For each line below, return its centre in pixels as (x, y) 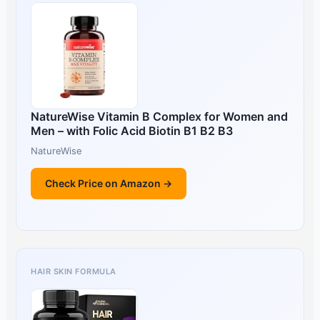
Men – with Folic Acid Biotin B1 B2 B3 (132, 131)
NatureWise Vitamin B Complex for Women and (160, 117)
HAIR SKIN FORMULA (74, 272)
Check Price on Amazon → (109, 184)
